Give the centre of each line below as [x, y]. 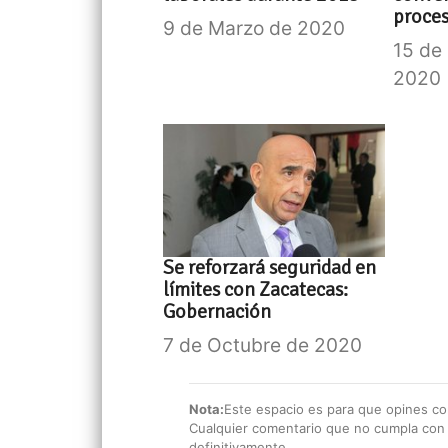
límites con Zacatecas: [256, 290]
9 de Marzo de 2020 [254, 28]
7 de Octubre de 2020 [263, 345]
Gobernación [217, 312]
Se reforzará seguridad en [270, 268]
